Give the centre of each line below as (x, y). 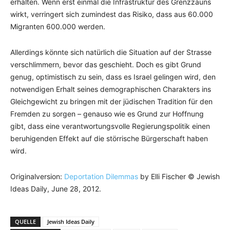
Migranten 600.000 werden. (58, 26)
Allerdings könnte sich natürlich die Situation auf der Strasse (111, 52)
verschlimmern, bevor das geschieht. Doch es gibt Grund (106, 64)
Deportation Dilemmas (101, 176)
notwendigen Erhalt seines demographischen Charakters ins (111, 89)
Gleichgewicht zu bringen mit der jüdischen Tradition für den (111, 101)
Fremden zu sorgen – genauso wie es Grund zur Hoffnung (107, 114)
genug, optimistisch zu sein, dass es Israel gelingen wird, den (113, 77)
